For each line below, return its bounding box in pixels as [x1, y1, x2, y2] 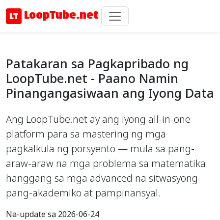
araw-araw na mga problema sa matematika [6, 157, 206, 170]
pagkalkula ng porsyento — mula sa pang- [6, 142, 194, 156]
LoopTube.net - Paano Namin [6, 70, 178, 87]
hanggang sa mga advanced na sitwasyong [6, 171, 198, 185]
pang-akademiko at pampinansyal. [6, 186, 161, 200]
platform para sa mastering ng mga [6, 127, 166, 141]
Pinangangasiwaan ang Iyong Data [6, 84, 214, 102]
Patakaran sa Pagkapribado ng [6, 55, 189, 72]
